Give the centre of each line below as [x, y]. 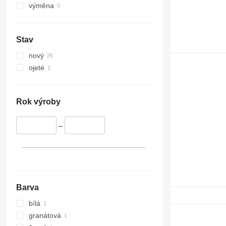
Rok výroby [38, 102]
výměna [41, 6]
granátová [45, 215]
